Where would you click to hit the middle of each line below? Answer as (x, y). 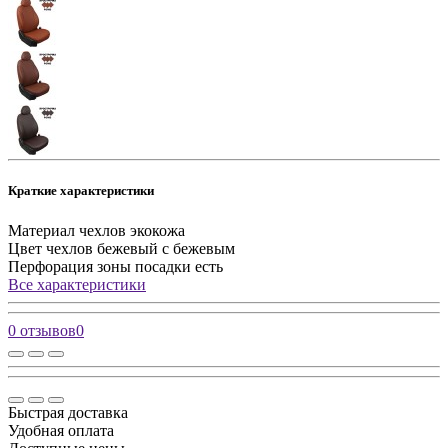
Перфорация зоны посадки (99, 266)
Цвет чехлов (50, 248)
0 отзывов (42, 330)
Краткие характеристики (81, 191)
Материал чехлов (67, 230)
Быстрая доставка (68, 412)
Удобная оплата (61, 430)
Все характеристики (77, 284)
